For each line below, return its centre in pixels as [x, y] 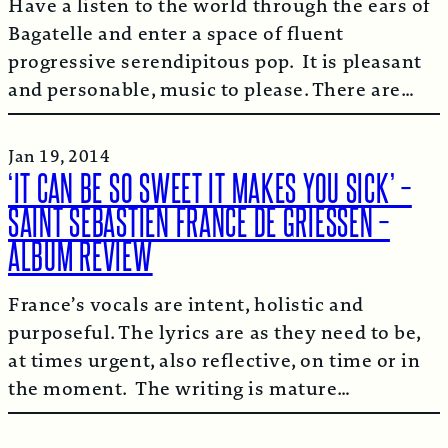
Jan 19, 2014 [59, 156]
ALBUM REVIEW [80, 253]
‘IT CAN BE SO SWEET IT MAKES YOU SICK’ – [210, 185]
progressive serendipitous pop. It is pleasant [215, 61]
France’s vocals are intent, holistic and [186, 304]
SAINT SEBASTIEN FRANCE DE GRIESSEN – [199, 219]
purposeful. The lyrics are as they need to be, [214, 332]
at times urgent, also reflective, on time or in [214, 360]
